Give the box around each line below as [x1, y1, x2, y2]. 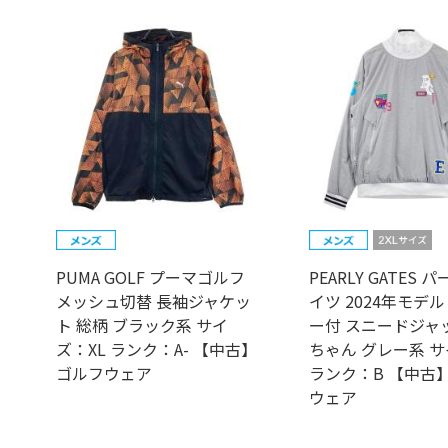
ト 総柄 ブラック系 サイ [56, 313, 229, 338]
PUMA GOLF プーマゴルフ [56, 265, 246, 290]
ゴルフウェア [56, 361, 153, 386]
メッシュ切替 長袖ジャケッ [56, 289, 252, 314]
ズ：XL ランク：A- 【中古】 [56, 337, 258, 362]
